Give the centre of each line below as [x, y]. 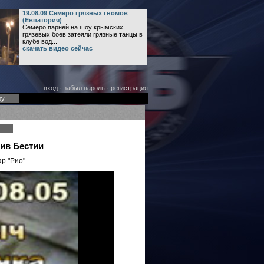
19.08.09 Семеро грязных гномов [75, 13]
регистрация [129, 88]
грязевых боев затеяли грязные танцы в [82, 34]
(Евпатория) [42, 20]
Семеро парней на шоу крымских [72, 27]
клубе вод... [39, 41]
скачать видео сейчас [57, 48]
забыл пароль [84, 88]
